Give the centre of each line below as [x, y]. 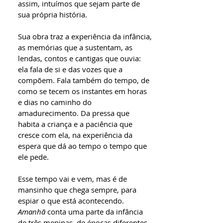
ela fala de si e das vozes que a [70, 69]
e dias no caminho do [55, 102]
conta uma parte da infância [94, 212]
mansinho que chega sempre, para [77, 190]
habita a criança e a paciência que [75, 124]
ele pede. [33, 157]
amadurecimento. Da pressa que [74, 113]
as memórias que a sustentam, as [75, 47]
